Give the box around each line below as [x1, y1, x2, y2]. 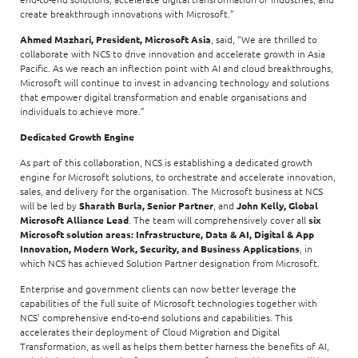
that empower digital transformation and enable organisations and [19, 90, 307, 103]
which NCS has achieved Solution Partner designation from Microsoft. [19, 257, 320, 269]
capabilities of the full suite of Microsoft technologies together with [19, 296, 317, 309]
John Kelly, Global [236, 199, 318, 212]
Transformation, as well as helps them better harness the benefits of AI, [19, 340, 329, 352]
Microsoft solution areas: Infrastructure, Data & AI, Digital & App [19, 228, 314, 241]
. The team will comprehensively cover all [128, 213, 308, 226]
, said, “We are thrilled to [210, 33, 317, 46]
